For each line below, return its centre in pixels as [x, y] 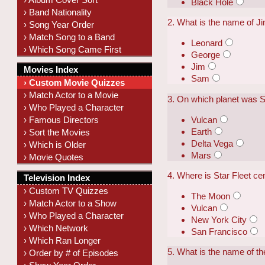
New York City [219, 220]
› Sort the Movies [57, 132]
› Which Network [56, 228]
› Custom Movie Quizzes [75, 83]
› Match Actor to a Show [70, 203]
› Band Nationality [58, 12]
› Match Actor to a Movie [71, 95]
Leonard [207, 43]
